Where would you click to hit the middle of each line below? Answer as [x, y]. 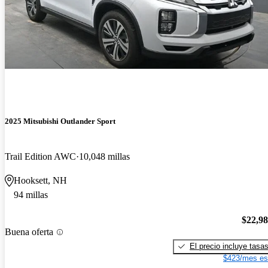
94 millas [31, 195]
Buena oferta [29, 232]
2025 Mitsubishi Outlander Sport [60, 121]
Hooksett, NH [40, 181]
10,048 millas [104, 157]
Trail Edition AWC [40, 157]
